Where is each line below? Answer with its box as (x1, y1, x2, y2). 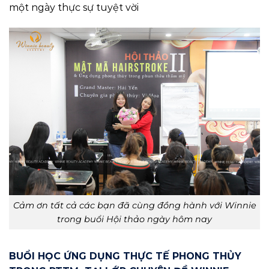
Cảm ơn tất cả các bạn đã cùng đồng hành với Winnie (13, 199, 256, 211)
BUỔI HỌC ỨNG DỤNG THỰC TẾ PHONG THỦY (9, 250, 241, 262)
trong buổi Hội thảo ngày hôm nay (57, 213, 212, 225)
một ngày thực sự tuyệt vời (9, 2, 139, 14)
